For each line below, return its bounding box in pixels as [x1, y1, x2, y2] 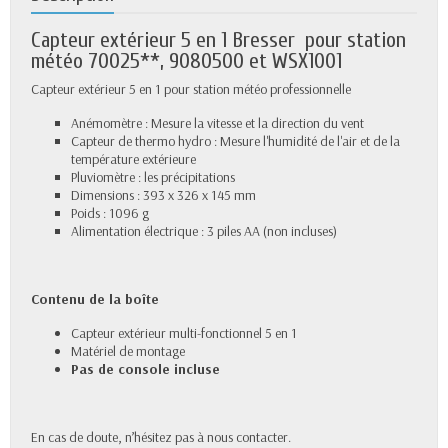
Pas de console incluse [71, 360, 220, 379]
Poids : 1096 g [71, 204, 149, 223]
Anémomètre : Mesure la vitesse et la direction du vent [71, 114, 364, 133]
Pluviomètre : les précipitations [71, 168, 235, 187]
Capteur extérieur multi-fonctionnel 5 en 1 [71, 324, 297, 343]
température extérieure [71, 150, 196, 169]
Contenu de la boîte [31, 290, 159, 309]
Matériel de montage [71, 342, 185, 361]
